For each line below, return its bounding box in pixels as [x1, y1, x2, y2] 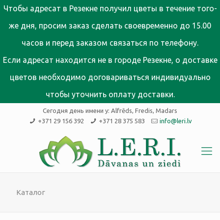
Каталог [16, 188, 45, 196]
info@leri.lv [160, 117, 192, 124]
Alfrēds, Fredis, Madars [111, 107, 177, 114]
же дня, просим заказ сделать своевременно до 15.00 [9, 21, 211, 30]
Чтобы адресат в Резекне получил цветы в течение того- [3, 4, 217, 13]
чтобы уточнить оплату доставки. [45, 90, 175, 99]
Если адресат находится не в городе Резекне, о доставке [2, 55, 218, 64]
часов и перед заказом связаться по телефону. [22, 38, 198, 47]
